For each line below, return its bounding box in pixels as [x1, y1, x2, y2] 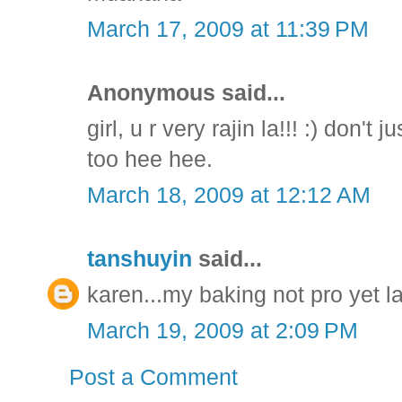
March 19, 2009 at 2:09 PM [87, 319, 358, 344]
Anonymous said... [87, 81, 285, 106]
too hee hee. [87, 147, 213, 172]
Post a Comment [69, 365, 238, 390]
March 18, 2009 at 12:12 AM [87, 183, 371, 208]
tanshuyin [87, 247, 192, 272]
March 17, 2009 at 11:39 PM [87, 17, 369, 42]
